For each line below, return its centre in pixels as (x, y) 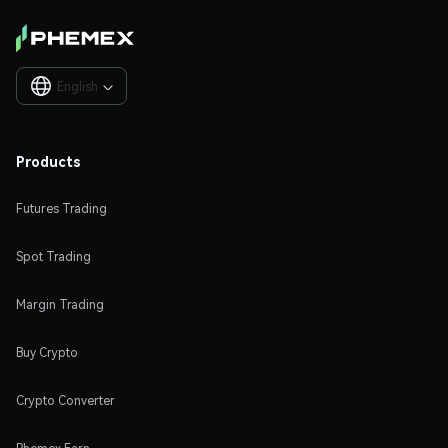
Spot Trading (53, 256)
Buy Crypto (47, 352)
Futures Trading (61, 208)
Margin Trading (60, 304)
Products (48, 160)
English (77, 86)
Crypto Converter (65, 400)
